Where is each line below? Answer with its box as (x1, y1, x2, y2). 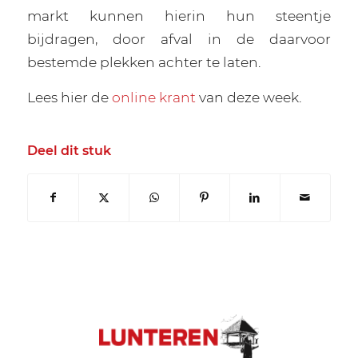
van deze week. (195, 88, 301, 105)
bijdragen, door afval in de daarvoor (26, 30, 332, 48)
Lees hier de (26, 88, 112, 105)
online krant (111, 88, 196, 105)
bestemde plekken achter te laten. (26, 54, 261, 71)
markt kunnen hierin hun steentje (26, 7, 332, 25)
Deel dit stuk (26, 143, 111, 159)
